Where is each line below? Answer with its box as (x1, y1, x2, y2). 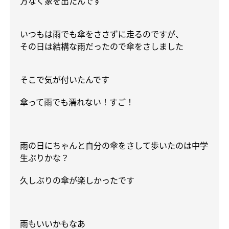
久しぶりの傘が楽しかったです (20, 175, 134, 187)
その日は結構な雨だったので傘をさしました (20, 41, 184, 53)
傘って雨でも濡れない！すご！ (20, 96, 134, 108)
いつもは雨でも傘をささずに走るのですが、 (20, 29, 184, 40)
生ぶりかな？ (20, 152, 69, 164)
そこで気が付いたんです (20, 74, 109, 85)
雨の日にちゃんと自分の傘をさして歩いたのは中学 (20, 140, 208, 151)
